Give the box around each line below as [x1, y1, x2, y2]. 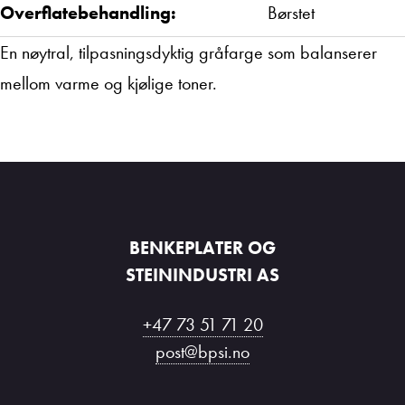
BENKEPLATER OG [129, 236, 276, 259]
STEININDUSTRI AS [126, 263, 279, 287]
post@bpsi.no [155, 340, 250, 363]
